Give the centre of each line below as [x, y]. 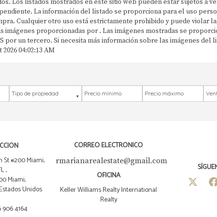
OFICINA [108, 176]
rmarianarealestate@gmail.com [111, 161]
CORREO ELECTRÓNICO [108, 146]
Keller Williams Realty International [108, 190]
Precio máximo [165, 89]
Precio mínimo [103, 89]
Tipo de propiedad [37, 89]
